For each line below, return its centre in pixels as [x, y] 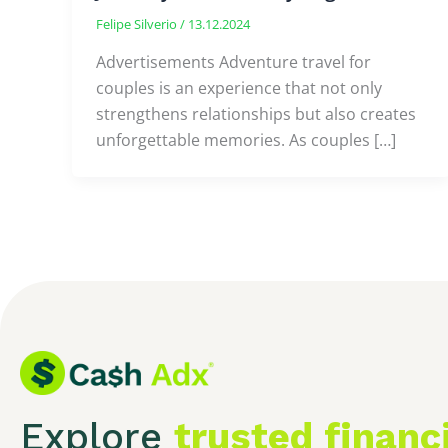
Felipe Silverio [138, 24]
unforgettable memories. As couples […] [246, 139]
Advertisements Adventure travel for [233, 61]
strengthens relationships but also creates [256, 113]
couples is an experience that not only [239, 87]
